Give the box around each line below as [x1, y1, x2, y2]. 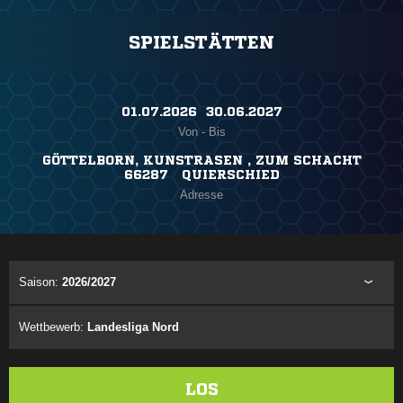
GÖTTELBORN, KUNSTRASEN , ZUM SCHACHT [41, 154, 362, 167]
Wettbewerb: [19, 320, 87, 335]
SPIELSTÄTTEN [129, 33, 274, 53]
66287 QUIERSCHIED [123, 168, 280, 182]
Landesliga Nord [87, 320, 179, 335]
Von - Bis [177, 125, 226, 139]
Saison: [19, 275, 62, 290]
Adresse [180, 188, 223, 202]
